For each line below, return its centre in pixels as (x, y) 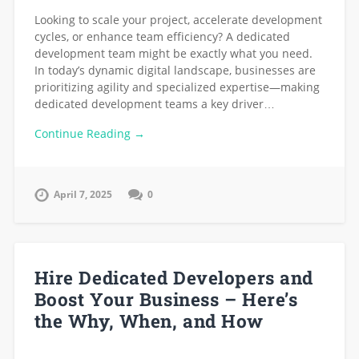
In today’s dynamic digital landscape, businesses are (175, 70)
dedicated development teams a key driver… (154, 103)
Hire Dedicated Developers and (173, 278)
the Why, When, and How (149, 321)
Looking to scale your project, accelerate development (178, 19)
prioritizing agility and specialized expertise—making (177, 87)
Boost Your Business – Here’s (166, 299)
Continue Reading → (89, 133)
